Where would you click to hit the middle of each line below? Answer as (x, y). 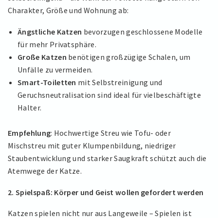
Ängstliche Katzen (50, 31)
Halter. (30, 107)
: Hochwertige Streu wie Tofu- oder (111, 133)
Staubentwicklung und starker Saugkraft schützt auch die (107, 158)
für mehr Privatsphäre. (57, 44)
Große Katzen (42, 57)
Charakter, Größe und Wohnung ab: (68, 10)
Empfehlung (29, 133)
